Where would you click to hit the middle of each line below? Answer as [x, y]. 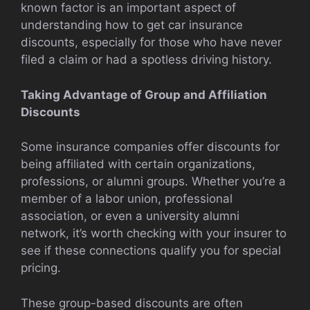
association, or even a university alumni [130, 216]
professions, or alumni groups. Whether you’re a [153, 182]
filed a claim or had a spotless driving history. [146, 60]
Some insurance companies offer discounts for [150, 147]
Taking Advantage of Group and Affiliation [144, 94]
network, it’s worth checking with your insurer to [154, 234]
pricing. [41, 268]
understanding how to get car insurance [132, 25]
